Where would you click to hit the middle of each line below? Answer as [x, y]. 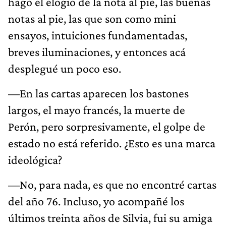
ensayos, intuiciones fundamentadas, [98, 35]
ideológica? [35, 159]
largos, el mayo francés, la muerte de [97, 109]
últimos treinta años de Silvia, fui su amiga [110, 217]
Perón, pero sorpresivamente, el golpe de [107, 126]
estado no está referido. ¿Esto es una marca [112, 143]
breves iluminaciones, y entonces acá [97, 51]
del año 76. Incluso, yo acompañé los [96, 201]
